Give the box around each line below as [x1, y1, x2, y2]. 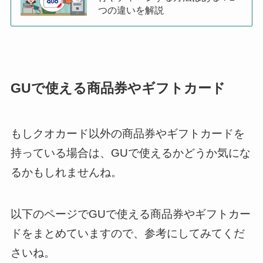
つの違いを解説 [98, 4, 164, 15]
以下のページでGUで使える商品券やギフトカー [10, 207, 251, 220]
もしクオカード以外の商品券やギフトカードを [10, 127, 245, 140]
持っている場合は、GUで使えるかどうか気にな [10, 147, 251, 160]
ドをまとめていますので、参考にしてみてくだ [10, 227, 245, 240]
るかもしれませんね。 [10, 166, 122, 179]
